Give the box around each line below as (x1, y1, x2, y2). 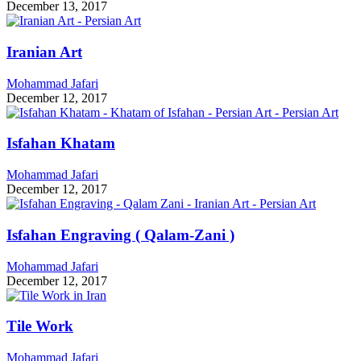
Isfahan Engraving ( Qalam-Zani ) (6, 226, 234, 243)
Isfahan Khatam (6, 135, 115, 152)
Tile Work (6, 317, 73, 335)
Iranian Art (6, 44, 82, 60)
